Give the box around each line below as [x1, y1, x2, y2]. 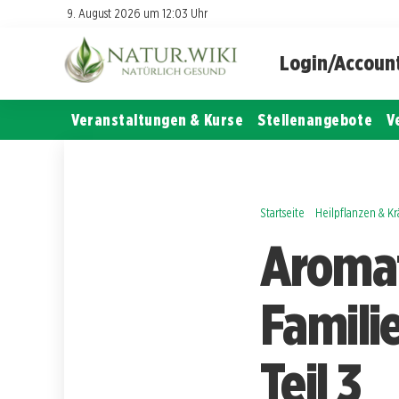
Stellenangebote [257, 110, 373, 129]
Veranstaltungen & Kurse [71, 110, 244, 129]
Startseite [260, 204, 305, 220]
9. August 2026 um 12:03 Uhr [67, 5, 208, 20]
